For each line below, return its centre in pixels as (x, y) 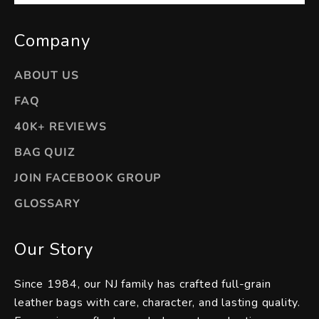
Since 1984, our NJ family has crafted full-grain (143, 284)
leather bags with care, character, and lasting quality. (157, 302)
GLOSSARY (47, 203)
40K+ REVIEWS (61, 126)
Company (52, 40)
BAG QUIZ (45, 152)
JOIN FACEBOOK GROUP (88, 178)
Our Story (54, 249)
